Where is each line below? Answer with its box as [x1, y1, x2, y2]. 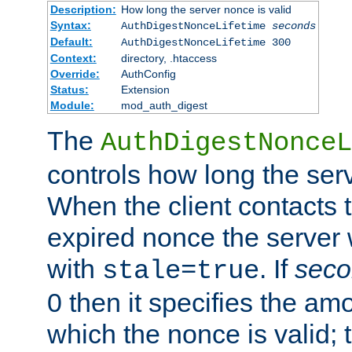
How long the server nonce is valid [120, 3, 291, 16]
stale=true [102, 256, 259, 287]
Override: [49, 68, 100, 81]
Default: [49, 35, 93, 49]
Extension [120, 83, 170, 97]
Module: [49, 99, 94, 112]
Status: [49, 83, 89, 97]
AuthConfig [120, 68, 176, 81]
